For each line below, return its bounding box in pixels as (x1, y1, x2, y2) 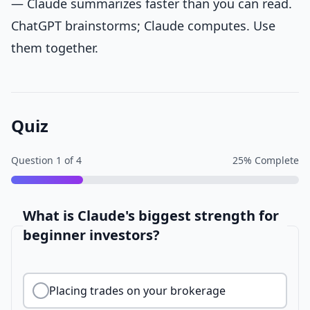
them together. (11, 39, 98, 56)
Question (11, 154, 53, 167)
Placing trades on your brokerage (49, 283, 226, 298)
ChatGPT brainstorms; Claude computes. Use (11, 17, 275, 34)
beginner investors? (23, 226, 160, 244)
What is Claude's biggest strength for (23, 206, 279, 225)
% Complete (244, 154, 299, 167)
